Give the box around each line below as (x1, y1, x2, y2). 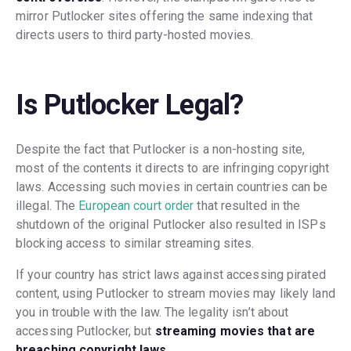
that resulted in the (194, 197, 301, 213)
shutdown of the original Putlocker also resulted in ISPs (16, 216, 326, 232)
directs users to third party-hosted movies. (16, 27, 257, 43)
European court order (78, 197, 194, 213)
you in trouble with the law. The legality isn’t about (16, 304, 289, 320)
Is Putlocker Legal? (16, 88, 250, 121)
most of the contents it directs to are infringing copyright (16, 160, 329, 175)
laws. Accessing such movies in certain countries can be (16, 179, 328, 194)
